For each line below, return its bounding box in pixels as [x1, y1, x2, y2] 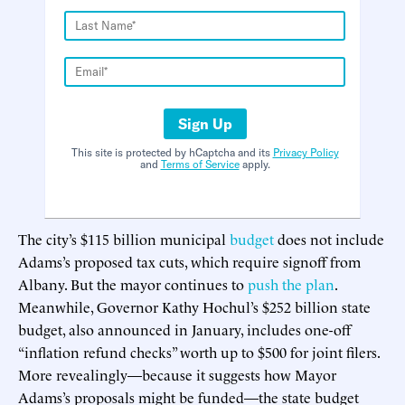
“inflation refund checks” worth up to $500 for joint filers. [18, 341, 380, 362]
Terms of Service [160, 156, 240, 171]
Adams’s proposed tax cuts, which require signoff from [18, 250, 361, 271]
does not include [274, 228, 384, 249]
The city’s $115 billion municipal [18, 228, 230, 249]
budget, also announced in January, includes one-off [18, 318, 351, 339]
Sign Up [177, 114, 232, 133]
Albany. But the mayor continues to [18, 273, 248, 294]
